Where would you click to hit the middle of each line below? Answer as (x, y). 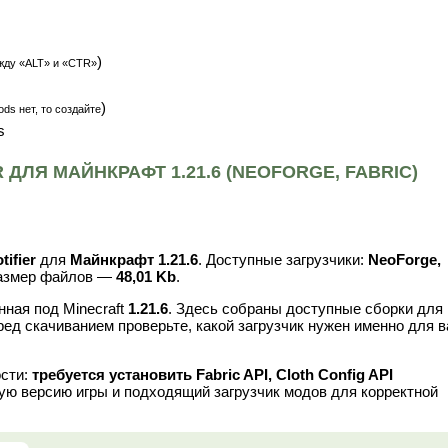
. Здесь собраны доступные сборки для (305, 309)
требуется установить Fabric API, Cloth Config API (212, 375)
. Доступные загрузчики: (283, 260)
